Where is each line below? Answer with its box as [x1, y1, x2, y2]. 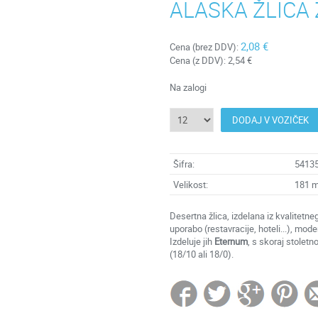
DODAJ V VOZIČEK [232, 114, 309, 126]
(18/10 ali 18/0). [170, 248, 236, 261]
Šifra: [173, 158, 194, 170]
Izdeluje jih [170, 235, 214, 248]
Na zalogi [170, 81, 207, 94]
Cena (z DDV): [170, 54, 228, 67]
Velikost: [173, 178, 208, 191]
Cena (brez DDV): [170, 40, 241, 53]
